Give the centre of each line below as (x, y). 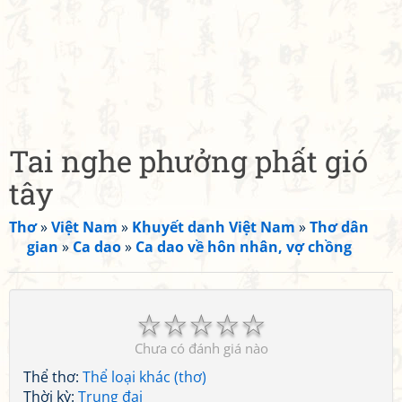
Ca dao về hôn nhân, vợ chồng (244, 247)
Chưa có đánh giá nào (201, 348)
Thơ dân (339, 227)
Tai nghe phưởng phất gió (188, 161)
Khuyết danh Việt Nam (214, 227)
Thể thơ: (53, 377)
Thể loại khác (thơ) (144, 377)
